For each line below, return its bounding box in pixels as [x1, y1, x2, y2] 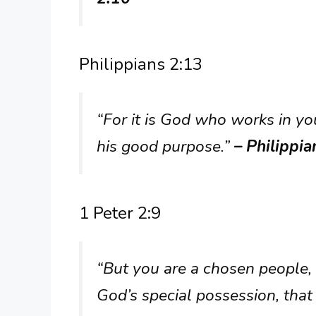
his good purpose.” [97, 135, 234, 158]
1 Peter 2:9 [79, 201, 161, 224]
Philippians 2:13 [79, 53, 202, 76]
